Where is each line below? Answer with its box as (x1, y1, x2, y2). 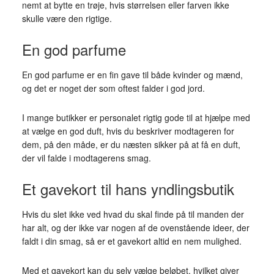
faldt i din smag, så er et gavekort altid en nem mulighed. (21, 235, 242, 247)
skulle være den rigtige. (21, 12, 112, 24)
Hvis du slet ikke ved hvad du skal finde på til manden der (21, 208, 244, 220)
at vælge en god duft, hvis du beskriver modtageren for (21, 125, 234, 137)
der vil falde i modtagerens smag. (21, 152, 151, 164)
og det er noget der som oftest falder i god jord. (21, 82, 205, 94)
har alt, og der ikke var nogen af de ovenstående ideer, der (21, 221, 250, 234)
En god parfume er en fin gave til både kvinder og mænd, (21, 68, 243, 81)
